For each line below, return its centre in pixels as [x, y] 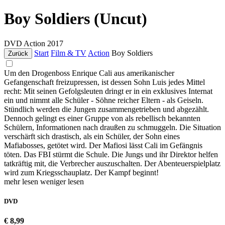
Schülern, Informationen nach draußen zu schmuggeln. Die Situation [113, 127]
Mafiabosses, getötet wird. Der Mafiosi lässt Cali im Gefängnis [103, 145]
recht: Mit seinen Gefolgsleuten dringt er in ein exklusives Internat [108, 91]
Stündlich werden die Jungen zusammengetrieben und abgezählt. [106, 109]
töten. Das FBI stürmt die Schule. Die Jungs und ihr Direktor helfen [111, 154]
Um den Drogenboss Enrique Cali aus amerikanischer [89, 73]
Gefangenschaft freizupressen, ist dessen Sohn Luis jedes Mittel [104, 82]
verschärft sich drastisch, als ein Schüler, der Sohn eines [92, 136]
